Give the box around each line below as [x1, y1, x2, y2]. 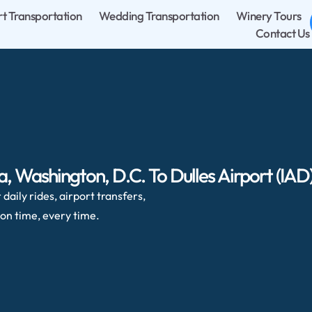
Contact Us [255, 26, 310, 40]
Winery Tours [235, 8, 302, 23]
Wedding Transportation [98, 8, 219, 23]
